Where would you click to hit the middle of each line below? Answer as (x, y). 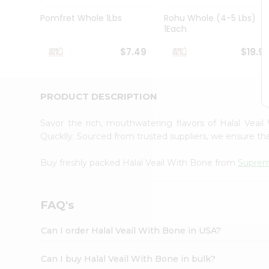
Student (28, 24)
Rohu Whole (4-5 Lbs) (210, 18)
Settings (32, 156)
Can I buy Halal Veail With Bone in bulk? (128, 258)
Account (33, 119)
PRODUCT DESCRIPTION (99, 96)
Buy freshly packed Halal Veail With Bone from (139, 162)
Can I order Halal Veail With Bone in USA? (131, 230)
